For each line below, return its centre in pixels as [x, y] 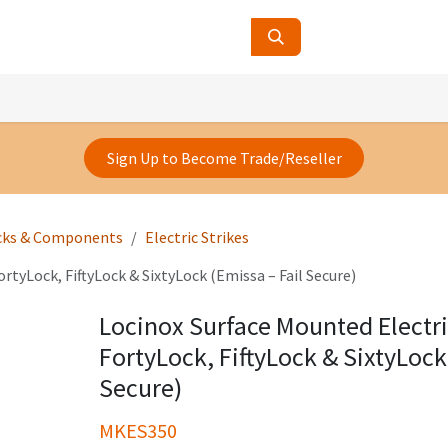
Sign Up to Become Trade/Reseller [224, 158]
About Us [162, 94]
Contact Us [77, 94]
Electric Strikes [197, 237]
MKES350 [137, 431]
